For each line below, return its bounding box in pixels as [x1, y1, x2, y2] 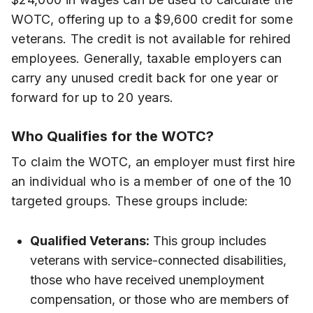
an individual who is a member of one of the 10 [11, 173, 292, 189]
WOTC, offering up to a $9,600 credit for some [11, 12, 293, 27]
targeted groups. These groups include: [11, 193, 249, 208]
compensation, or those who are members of [30, 291, 289, 307]
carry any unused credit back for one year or [11, 71, 279, 86]
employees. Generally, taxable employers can [11, 51, 282, 66]
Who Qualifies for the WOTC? [11, 127, 214, 145]
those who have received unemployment [30, 272, 264, 287]
